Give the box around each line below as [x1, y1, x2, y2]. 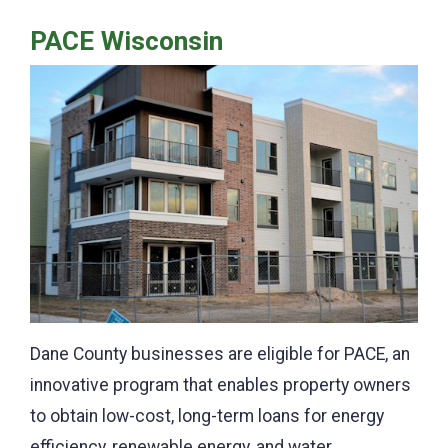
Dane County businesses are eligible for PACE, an [30, 344, 410, 365]
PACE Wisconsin [30, 26, 223, 56]
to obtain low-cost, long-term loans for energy [30, 406, 384, 427]
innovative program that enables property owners [30, 375, 411, 396]
